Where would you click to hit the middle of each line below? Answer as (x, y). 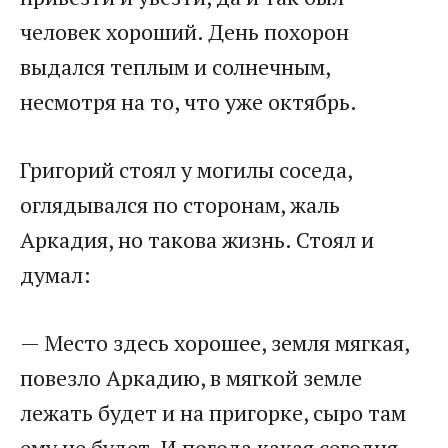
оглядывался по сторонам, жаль (180, 205)
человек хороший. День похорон (184, 32)
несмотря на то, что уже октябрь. (188, 102)
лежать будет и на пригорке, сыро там (213, 413)
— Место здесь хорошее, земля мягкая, (214, 343)
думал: (55, 275)
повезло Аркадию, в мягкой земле (191, 378)
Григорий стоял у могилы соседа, (186, 170)
